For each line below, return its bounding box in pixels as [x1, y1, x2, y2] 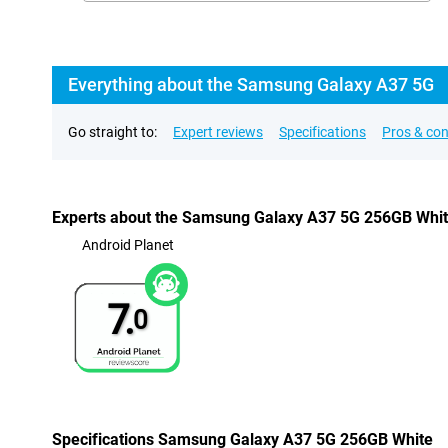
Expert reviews [173, 124, 263, 140]
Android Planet [81, 237, 174, 253]
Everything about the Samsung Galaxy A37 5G [68, 74, 434, 95]
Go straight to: [68, 124, 157, 140]
